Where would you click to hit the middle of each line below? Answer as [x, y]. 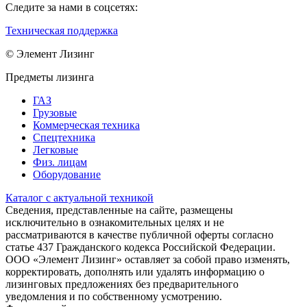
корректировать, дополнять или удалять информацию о [135, 272]
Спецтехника [64, 138]
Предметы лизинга [50, 77]
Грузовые [55, 113]
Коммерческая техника [86, 125]
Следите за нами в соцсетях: [72, 8]
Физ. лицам [60, 162]
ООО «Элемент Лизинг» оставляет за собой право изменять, [148, 260]
